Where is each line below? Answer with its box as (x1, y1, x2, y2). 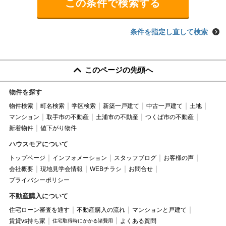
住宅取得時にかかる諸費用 (52, 217, 113, 223)
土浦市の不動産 (95, 113, 138, 121)
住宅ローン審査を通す (9, 206, 70, 213)
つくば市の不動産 (145, 113, 194, 121)
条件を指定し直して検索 (130, 28, 208, 36)
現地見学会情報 (40, 165, 83, 173)
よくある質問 (120, 217, 156, 224)
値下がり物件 (40, 124, 77, 132)
